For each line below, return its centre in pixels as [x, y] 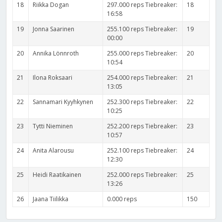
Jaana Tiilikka [51, 199]
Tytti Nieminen [53, 126]
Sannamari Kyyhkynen [63, 102]
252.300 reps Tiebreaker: [142, 102]
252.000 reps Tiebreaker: [142, 174]
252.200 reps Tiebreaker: [142, 126]
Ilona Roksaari [53, 77]
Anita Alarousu [54, 150]
